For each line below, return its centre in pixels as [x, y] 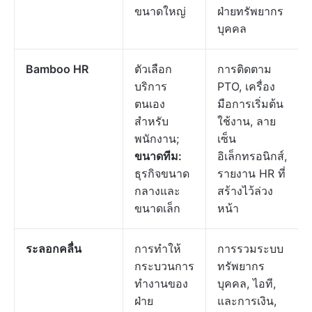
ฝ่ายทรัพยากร [250, 11]
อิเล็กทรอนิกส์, [252, 156]
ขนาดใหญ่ [160, 11]
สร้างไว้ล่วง [245, 191]
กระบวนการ [164, 266]
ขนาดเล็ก [157, 208]
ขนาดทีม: [158, 156]
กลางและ [157, 191]
